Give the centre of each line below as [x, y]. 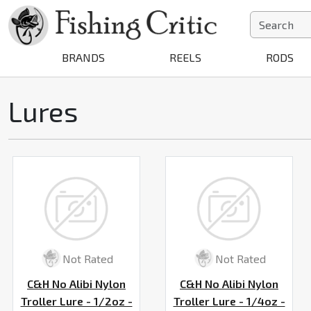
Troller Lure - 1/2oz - [76, 301]
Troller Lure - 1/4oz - [229, 301]
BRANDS [83, 57]
